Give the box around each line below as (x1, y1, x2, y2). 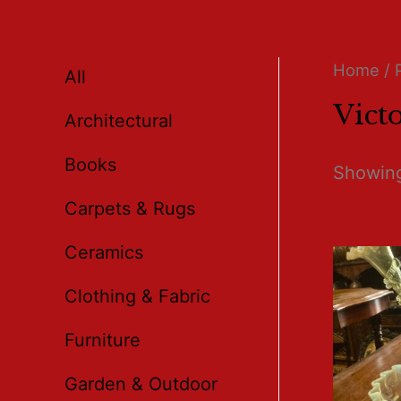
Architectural (64, 110, 173, 132)
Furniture (64, 329, 141, 351)
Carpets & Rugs (64, 198, 195, 219)
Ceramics (64, 242, 143, 263)
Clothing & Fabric (64, 286, 210, 307)
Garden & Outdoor (64, 373, 218, 395)
